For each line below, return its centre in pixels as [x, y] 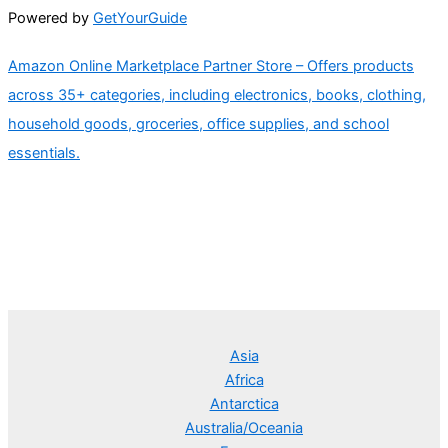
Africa [244, 380]
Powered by [50, 18]
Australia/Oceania [244, 428]
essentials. [44, 152]
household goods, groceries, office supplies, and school [198, 123]
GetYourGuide [140, 18]
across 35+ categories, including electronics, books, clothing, [217, 94]
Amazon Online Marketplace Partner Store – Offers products [211, 65]
